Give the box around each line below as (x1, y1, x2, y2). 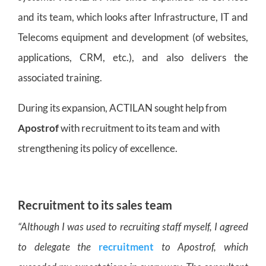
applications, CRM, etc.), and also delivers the (18, 50, 248, 64)
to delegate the (18, 240, 99, 253)
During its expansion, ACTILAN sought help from (18, 101, 227, 114)
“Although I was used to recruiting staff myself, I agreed (18, 220, 248, 233)
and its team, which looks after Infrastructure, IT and (18, 10, 248, 23)
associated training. (18, 71, 102, 84)
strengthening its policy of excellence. (18, 141, 178, 154)
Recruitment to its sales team (18, 197, 172, 212)
